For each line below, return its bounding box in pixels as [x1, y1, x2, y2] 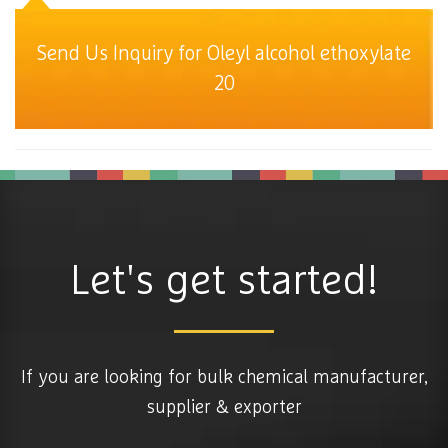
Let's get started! [70, 261, 378, 303]
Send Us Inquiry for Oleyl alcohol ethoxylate [37, 44, 411, 64]
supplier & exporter [146, 399, 302, 417]
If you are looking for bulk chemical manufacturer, [20, 369, 428, 387]
